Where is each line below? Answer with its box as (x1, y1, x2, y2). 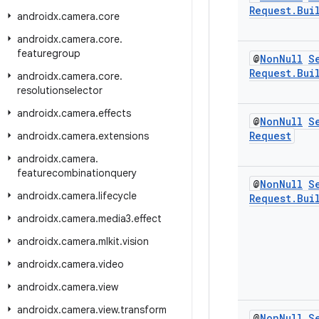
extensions (98, 130, 149, 142)
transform (120, 303, 167, 316)
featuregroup (17, 47, 80, 60)
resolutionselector (17, 84, 103, 97)
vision (122, 235, 149, 248)
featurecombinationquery (17, 167, 137, 179)
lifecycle (98, 189, 137, 202)
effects (98, 107, 131, 120)
